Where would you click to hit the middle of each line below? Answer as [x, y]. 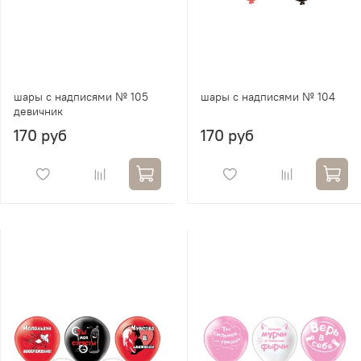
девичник [38, 111]
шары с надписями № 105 [81, 96]
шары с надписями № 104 [268, 96]
